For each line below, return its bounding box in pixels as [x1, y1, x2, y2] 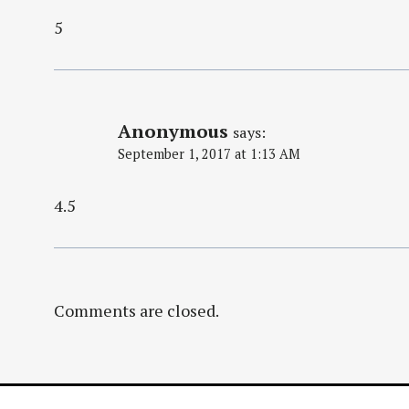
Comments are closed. [54, 299, 219, 321]
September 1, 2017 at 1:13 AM [118, 145, 300, 163]
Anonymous [118, 119, 228, 144]
